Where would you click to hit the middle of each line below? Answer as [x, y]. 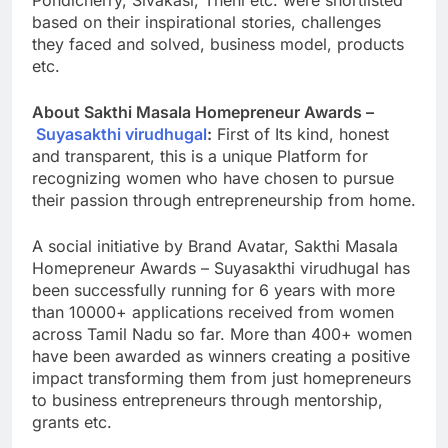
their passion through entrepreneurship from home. [224, 199]
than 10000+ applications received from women [213, 311]
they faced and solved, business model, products [218, 43]
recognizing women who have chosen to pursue [213, 177]
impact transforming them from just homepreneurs [221, 377]
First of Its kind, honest [300, 133]
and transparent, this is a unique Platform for [200, 155]
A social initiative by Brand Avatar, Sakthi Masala [215, 245]
